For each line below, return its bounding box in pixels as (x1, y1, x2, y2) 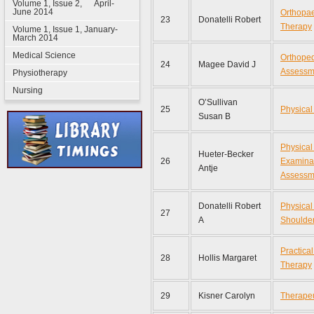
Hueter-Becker (198, 149, 254, 159)
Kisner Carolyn (198, 291, 255, 301)
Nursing (12, 86, 43, 95)
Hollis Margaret (198, 253, 259, 263)
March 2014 (12, 33, 58, 43)
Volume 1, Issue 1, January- (12, 25, 118, 34)
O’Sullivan (198, 97, 238, 107)
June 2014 (12, 7, 53, 17)
